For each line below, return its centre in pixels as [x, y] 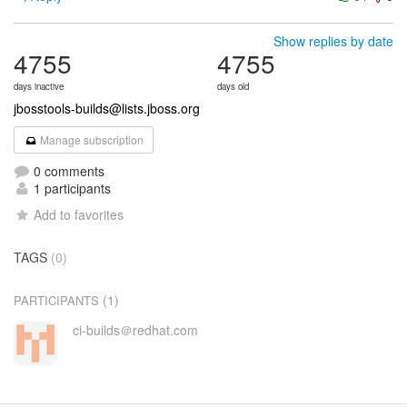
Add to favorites [79, 214]
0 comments [67, 171]
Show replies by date [333, 41]
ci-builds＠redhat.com [135, 330]
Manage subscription [91, 139]
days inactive [39, 86]
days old [233, 86]
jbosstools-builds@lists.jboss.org [107, 108]
